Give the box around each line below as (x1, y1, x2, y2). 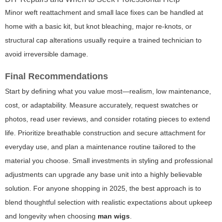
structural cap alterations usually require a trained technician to (5, 36, 202, 45)
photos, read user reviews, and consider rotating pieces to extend (5, 115, 210, 123)
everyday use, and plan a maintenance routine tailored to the (5, 143, 196, 151)
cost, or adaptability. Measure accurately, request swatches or (5, 101, 198, 110)
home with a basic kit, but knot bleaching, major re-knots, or (5, 22, 192, 31)
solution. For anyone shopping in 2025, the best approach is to (5, 184, 201, 193)
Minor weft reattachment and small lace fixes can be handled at (5, 8, 203, 17)
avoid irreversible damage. (5, 50, 88, 58)
